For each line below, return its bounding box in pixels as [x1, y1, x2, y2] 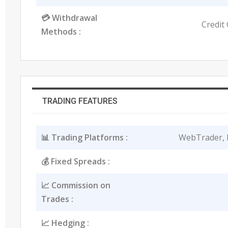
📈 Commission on [41, 179, 110, 191]
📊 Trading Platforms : [41, 131, 128, 143]
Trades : [41, 193, 73, 205]
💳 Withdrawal [41, 12, 97, 23]
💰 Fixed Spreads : [41, 155, 110, 167]
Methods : [41, 25, 81, 37]
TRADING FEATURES [42, 96, 118, 106]
